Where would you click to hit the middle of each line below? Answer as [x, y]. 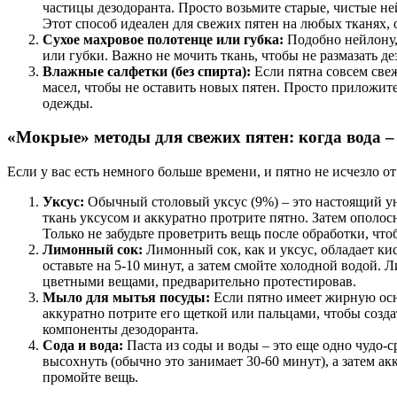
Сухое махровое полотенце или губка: [163, 39]
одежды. [68, 103]
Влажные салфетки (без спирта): [147, 71]
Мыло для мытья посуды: [126, 298]
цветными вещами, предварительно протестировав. [199, 282]
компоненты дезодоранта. [121, 330]
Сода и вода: [83, 346]
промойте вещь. [90, 378]
